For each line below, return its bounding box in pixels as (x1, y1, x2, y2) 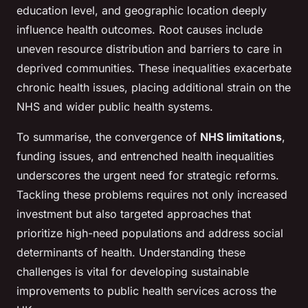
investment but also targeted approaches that (16, 207, 251, 221)
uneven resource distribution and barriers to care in (16, 42, 282, 56)
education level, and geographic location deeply (16, 3, 267, 18)
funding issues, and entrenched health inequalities (16, 149, 274, 164)
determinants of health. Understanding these (16, 245, 245, 260)
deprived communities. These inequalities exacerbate (16, 61, 291, 76)
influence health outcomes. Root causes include (16, 23, 263, 37)
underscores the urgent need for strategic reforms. (16, 168, 279, 183)
